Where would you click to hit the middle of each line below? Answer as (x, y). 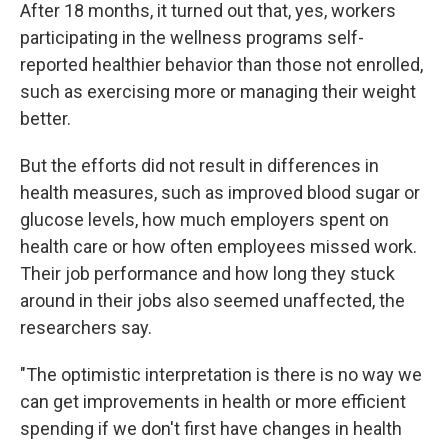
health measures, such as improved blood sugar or (220, 192)
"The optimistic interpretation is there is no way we (221, 374)
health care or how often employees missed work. (218, 246)
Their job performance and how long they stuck (207, 273)
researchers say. (86, 327)
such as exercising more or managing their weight (218, 91)
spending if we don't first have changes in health (211, 428)
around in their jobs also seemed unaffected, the (212, 300)
